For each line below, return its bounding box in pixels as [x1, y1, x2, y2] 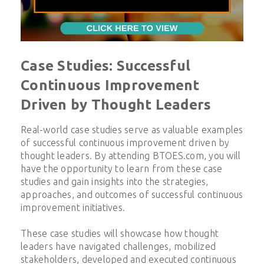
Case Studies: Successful [21, 58, 190, 74]
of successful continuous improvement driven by [21, 137, 230, 148]
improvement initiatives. [21, 202, 125, 213]
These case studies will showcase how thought [21, 228, 219, 239]
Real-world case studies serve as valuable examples [21, 124, 243, 136]
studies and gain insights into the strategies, [21, 176, 209, 187]
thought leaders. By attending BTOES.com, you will [21, 150, 241, 161]
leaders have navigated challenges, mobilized [21, 241, 216, 252]
